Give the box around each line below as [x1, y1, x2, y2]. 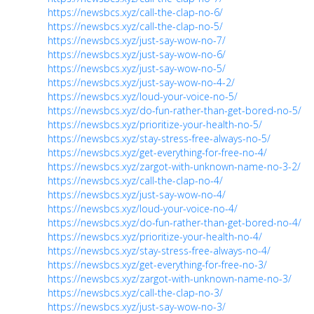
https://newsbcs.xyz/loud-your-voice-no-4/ [48, 201, 238, 215]
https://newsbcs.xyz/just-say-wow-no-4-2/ [48, 75, 235, 89]
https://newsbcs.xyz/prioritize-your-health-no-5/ [48, 117, 262, 131]
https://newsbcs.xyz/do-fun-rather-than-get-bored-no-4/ [48, 215, 301, 229]
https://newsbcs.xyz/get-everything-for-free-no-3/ [48, 257, 267, 271]
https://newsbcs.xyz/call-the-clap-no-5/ [48, 19, 223, 33]
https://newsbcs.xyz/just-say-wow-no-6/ [48, 47, 226, 61]
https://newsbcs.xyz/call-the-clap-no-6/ [48, 5, 223, 19]
